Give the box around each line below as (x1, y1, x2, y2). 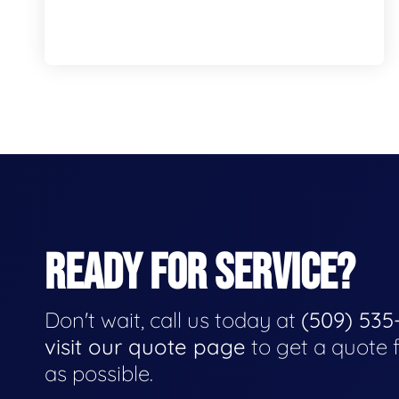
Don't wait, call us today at (45, 305, 301, 333)
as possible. (45, 359, 153, 387)
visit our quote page (45, 332, 246, 360)
